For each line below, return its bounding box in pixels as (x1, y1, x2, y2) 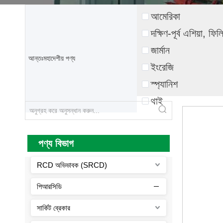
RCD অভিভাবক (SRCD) (37, 160, 107, 169)
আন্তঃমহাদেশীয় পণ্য (28, 54, 75, 62)
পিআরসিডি (37, 182, 62, 191)
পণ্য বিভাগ (38, 137, 74, 149)
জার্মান (150, 44, 170, 56)
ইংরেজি (150, 61, 174, 73)
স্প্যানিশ (150, 78, 178, 90)
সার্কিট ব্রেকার (37, 203, 70, 212)
